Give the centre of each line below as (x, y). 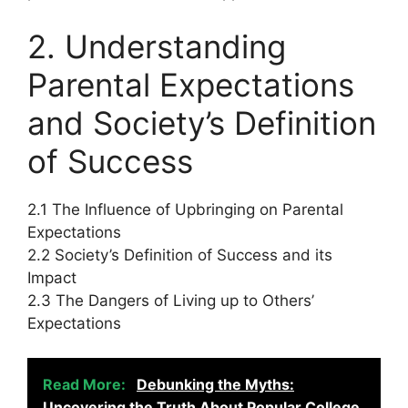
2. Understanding (157, 46)
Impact (52, 277)
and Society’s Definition (202, 122)
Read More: (86, 384)
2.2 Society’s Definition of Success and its (180, 255)
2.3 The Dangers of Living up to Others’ (171, 300)
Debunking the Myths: (215, 384)
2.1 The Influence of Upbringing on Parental (185, 209)
